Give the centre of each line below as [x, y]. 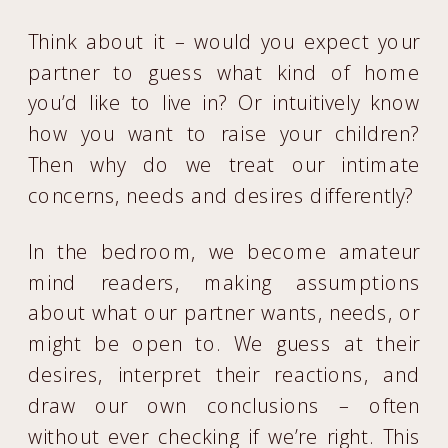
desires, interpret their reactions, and [224, 374]
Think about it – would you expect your [224, 41]
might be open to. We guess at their [224, 343]
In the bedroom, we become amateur [224, 251]
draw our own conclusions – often [224, 405]
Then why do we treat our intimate [224, 164]
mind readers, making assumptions [224, 282]
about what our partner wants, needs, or [224, 313]
